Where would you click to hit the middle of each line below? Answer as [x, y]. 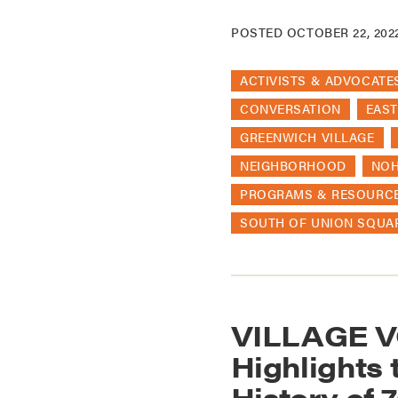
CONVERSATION [291, 108]
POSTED [259, 32]
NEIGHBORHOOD [293, 165]
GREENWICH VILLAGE [307, 136]
